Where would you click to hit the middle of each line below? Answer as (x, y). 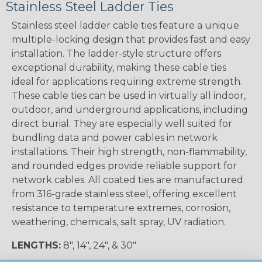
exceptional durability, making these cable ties (119, 68)
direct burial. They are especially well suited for (122, 124)
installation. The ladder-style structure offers (116, 54)
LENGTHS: (36, 246)
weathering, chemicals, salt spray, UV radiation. (119, 222)
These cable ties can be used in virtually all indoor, (129, 96)
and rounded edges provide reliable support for (124, 166)
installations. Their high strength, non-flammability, (129, 152)
